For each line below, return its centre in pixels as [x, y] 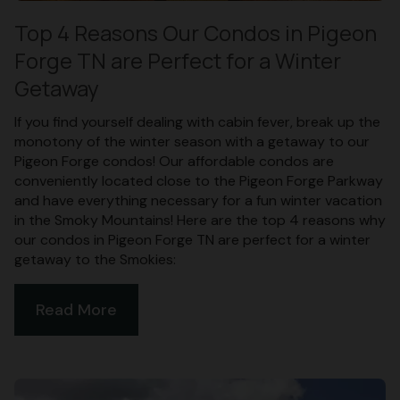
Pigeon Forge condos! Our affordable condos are [174, 161]
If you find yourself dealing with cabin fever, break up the [197, 121]
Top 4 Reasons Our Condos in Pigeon [196, 32]
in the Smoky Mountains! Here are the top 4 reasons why [200, 220]
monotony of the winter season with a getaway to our [192, 141]
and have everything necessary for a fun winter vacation [198, 200]
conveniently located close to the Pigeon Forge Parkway [199, 180]
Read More [76, 309]
